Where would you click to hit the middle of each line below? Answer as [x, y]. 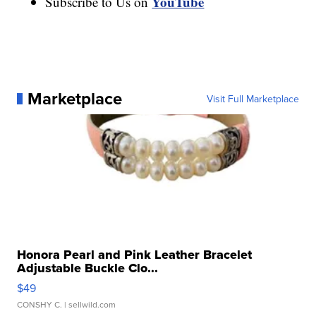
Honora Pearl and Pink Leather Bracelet [135, 254]
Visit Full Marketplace [253, 98]
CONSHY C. [40, 304]
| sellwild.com [89, 304]
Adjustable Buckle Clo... [88, 268]
